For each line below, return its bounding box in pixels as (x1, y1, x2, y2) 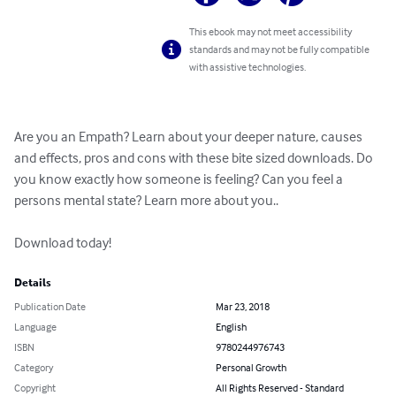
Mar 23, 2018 (216, 300, 270, 314)
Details (14, 277, 51, 290)
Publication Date (14, 300, 86, 314)
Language (14, 320, 57, 334)
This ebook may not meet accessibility (189, 25, 353, 39)
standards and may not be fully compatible (189, 42, 370, 57)
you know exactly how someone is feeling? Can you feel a (14, 170, 346, 188)
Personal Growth (216, 361, 286, 375)
